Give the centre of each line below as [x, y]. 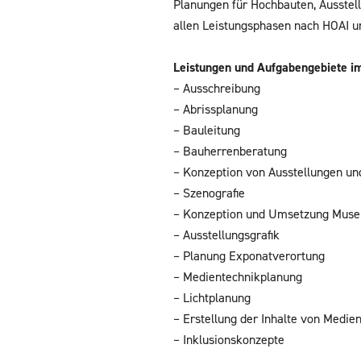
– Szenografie [210, 193]
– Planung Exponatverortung [249, 256]
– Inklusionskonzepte [229, 340]
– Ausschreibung [217, 88]
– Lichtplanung [212, 298]
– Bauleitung [207, 130]
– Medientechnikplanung [238, 277]
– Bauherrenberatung [230, 151]
